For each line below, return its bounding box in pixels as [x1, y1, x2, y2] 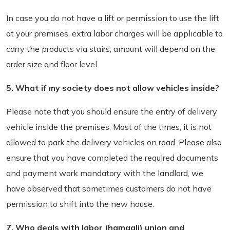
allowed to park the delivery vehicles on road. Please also [6, 137, 222, 147]
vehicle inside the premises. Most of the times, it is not [6, 122, 212, 132]
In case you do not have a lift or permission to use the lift [6, 13, 219, 23]
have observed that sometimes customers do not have [6, 183, 212, 194]
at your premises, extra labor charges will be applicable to [6, 28, 223, 39]
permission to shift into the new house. [6, 199, 154, 209]
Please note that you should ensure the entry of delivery [6, 106, 217, 117]
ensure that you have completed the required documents [6, 152, 218, 163]
